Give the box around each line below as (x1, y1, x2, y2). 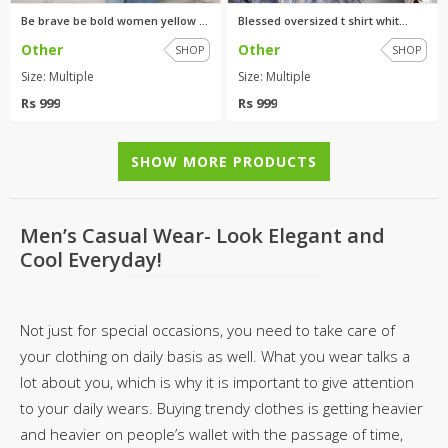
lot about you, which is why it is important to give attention (20, 371, 414, 392)
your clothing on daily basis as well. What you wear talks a (20, 345, 410, 366)
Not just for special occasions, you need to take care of (20, 319, 395, 340)
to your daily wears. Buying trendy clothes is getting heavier (20, 397, 423, 418)
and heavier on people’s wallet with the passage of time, (20, 423, 403, 444)
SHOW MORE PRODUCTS (131, 151, 317, 171)
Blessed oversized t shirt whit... (238, 12, 408, 28)
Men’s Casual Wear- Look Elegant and (20, 221, 385, 249)
